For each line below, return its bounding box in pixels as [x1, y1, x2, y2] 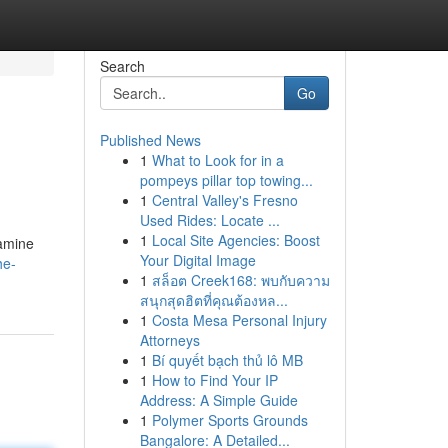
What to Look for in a [151, 150, 284, 170]
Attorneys [139, 330, 200, 350]
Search [99, 56, 145, 76]
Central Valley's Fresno [151, 190, 298, 210]
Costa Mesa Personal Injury [151, 310, 327, 330]
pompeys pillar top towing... [139, 170, 313, 190]
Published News [99, 130, 201, 150]
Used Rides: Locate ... [139, 210, 280, 230]
